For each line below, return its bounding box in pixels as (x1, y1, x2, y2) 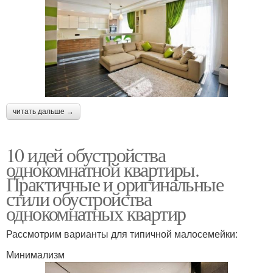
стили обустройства (6, 185, 152, 211)
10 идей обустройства (6, 141, 165, 168)
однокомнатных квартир (6, 199, 186, 226)
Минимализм (6, 247, 65, 261)
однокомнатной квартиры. (6, 155, 199, 182)
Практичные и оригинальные (6, 170, 223, 197)
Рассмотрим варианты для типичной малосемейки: (6, 226, 238, 241)
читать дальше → (13, 107, 74, 116)
